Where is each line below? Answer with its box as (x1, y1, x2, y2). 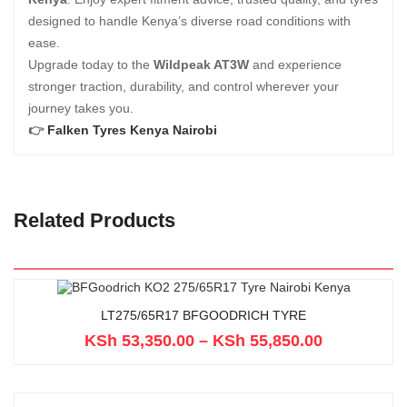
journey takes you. (28, 101, 134, 115)
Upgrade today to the (28, 57, 154, 72)
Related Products (14, 209, 175, 232)
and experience (249, 57, 342, 72)
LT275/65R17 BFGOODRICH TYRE (101, 308, 306, 323)
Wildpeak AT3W (154, 57, 249, 72)
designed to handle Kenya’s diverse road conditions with (28, 14, 351, 28)
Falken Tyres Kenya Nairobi (47, 123, 217, 137)
